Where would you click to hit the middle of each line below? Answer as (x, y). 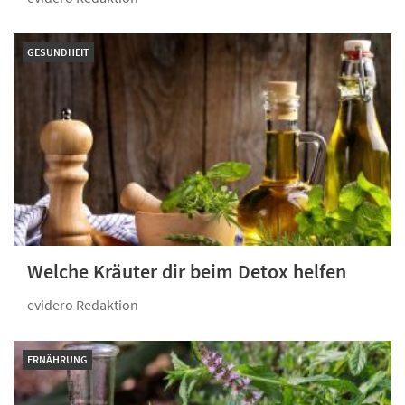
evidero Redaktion (83, 305)
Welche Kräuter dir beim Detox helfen (187, 272)
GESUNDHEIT (58, 52)
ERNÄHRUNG (57, 360)
